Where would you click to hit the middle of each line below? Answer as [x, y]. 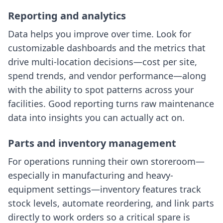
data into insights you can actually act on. [96, 117]
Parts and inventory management [92, 143]
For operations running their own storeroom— [106, 161]
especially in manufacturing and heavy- [91, 175]
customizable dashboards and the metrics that [107, 48]
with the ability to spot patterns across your [101, 90]
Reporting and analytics [67, 16]
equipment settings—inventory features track [105, 189]
